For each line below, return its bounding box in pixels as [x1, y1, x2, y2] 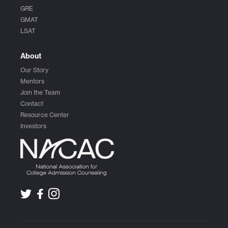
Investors [20, 122, 46, 130]
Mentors [20, 77, 44, 85]
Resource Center [20, 111, 69, 119]
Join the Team [20, 89, 60, 97]
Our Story [20, 66, 48, 74]
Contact [20, 100, 43, 108]
